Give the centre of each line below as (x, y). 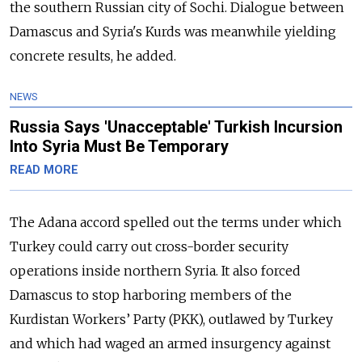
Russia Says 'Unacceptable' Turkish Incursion (176, 127)
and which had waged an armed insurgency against (170, 344)
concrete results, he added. (93, 56)
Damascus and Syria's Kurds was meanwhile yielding (173, 32)
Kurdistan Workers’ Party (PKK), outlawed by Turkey (171, 320)
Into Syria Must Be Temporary (119, 147)
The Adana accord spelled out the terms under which (176, 223)
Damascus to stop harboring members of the (151, 295)
